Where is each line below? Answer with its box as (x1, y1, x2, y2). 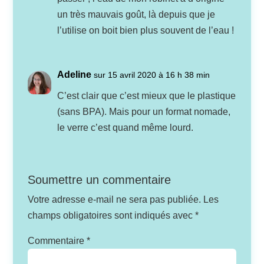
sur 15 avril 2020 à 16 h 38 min (94, 70, 210, 80)
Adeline (57, 70, 92, 80)
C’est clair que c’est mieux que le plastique (57, 91, 236, 101)
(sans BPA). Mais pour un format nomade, (57, 107, 231, 117)
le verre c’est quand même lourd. (57, 123, 194, 133)
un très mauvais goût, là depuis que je (57, 9, 216, 20)
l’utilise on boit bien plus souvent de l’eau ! (57, 25, 235, 36)
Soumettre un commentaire (28, 173, 171, 187)
